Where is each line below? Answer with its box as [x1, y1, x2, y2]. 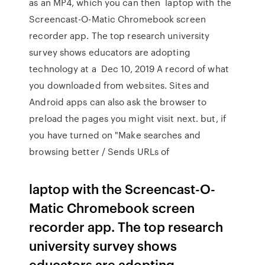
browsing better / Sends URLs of [29, 145, 172, 158]
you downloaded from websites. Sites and [29, 79, 210, 92]
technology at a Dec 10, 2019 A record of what [29, 62, 229, 75]
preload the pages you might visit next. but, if [29, 112, 226, 125]
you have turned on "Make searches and [29, 128, 201, 141]
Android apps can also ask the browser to [29, 95, 207, 108]
